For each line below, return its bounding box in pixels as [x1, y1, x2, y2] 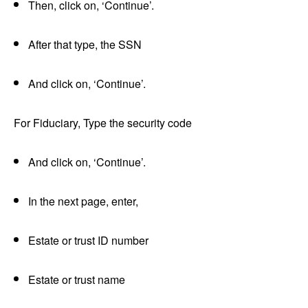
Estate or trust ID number [28, 232, 148, 249]
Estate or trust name [28, 272, 125, 288]
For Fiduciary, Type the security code [14, 115, 192, 131]
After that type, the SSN [28, 36, 142, 53]
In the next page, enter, [28, 193, 138, 210]
